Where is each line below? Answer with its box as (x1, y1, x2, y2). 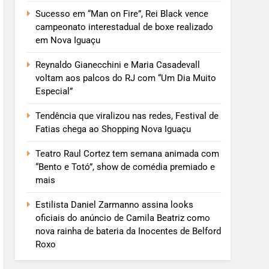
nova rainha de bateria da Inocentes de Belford (35, 225, 222, 237)
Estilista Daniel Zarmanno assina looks (35, 199, 194, 210)
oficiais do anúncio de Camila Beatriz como (35, 212, 211, 223)
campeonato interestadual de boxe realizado (35, 21, 214, 32)
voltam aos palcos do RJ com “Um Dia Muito (35, 72, 217, 83)
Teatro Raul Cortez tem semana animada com (35, 148, 220, 159)
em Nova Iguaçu (35, 34, 101, 46)
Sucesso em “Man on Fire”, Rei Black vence (35, 8, 209, 19)
